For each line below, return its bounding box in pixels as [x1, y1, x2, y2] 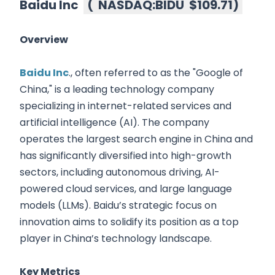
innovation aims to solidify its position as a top [20, 215, 239, 230]
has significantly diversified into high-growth [20, 149, 231, 163]
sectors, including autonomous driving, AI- [20, 165, 220, 180]
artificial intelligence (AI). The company [20, 115, 209, 130]
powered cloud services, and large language [20, 182, 232, 196]
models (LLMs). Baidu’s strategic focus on [20, 198, 217, 213]
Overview [20, 33, 68, 47]
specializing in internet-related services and [20, 99, 231, 114]
